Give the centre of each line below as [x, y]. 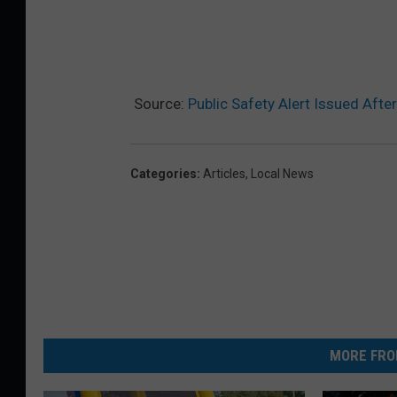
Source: [159, 104]
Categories [163, 174]
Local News [282, 174]
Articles [224, 174]
